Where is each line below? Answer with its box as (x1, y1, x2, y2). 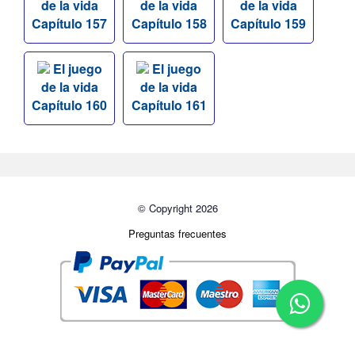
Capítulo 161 (131, 96, 207, 115)
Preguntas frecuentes (128, 226, 227, 242)
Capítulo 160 (32, 96, 108, 115)
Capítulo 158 (131, 14, 207, 33)
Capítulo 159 (231, 14, 307, 33)
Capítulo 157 (32, 14, 108, 33)
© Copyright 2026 (137, 200, 218, 216)
